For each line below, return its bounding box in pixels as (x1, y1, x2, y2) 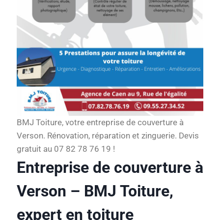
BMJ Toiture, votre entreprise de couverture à (17, 117, 184, 127)
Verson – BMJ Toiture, (17, 182, 173, 200)
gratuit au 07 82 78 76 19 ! (17, 144, 115, 154)
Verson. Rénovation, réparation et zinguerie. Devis (17, 131, 199, 140)
